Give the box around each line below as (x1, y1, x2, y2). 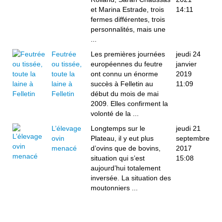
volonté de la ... (91, 110, 139, 117)
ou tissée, (52, 60, 82, 68)
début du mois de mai (91, 90, 159, 98)
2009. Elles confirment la (91, 100, 168, 108)
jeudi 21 (176, 124, 201, 132)
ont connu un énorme (91, 70, 158, 78)
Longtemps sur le (91, 124, 145, 132)
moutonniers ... (91, 184, 138, 192)
